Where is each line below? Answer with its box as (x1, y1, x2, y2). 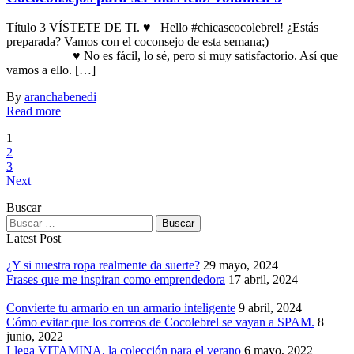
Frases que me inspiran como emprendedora (6, 273, 225, 287)
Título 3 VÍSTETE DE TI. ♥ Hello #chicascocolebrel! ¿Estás (6, 21, 318, 35)
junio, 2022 (6, 330, 63, 344)
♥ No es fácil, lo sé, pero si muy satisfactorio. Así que (6, 49, 338, 63)
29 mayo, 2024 (203, 258, 278, 273)
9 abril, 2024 (239, 301, 302, 315)
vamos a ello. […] (6, 63, 96, 77)
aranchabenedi (24, 90, 96, 104)
